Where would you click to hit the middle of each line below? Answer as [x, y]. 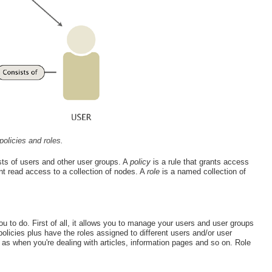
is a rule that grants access [200, 162]
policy [141, 162]
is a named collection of [203, 172]
